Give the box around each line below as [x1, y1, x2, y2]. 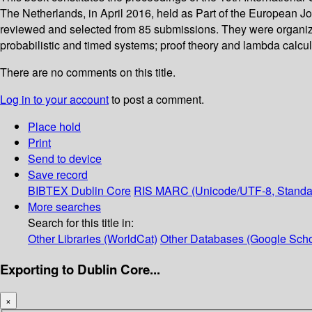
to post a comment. [109, 91, 204, 108]
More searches [28, 198, 101, 215]
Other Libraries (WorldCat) [28, 231, 157, 247]
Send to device [28, 150, 102, 167]
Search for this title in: [28, 214, 134, 231]
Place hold [28, 118, 81, 135]
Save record [28, 166, 88, 183]
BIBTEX [28, 182, 68, 199]
